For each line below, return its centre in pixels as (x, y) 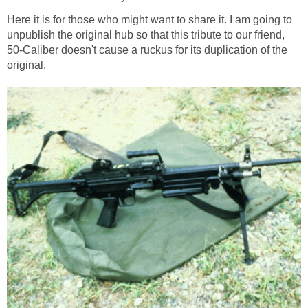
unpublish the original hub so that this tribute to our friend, (146, 35)
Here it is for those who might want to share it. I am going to (150, 20)
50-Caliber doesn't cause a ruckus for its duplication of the (147, 50)
